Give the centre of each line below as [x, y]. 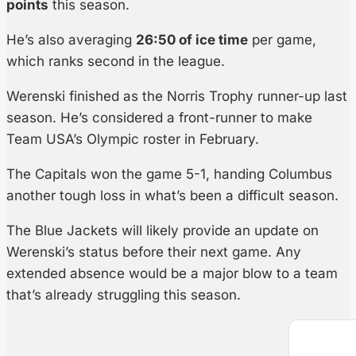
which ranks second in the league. [116, 62]
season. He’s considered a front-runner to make [159, 118]
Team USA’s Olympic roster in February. [133, 139]
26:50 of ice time [192, 40]
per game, [282, 40]
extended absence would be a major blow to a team [172, 274]
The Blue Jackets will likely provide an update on [163, 231]
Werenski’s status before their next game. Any [154, 252]
